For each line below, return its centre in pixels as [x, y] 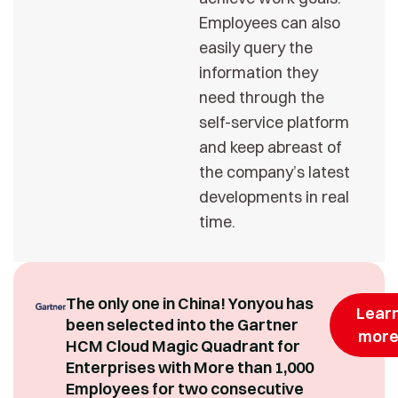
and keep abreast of [270, 147]
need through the [262, 97]
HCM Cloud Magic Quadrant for [183, 346]
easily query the [256, 47]
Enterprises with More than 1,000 [190, 367]
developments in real [274, 196]
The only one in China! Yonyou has [190, 303]
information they [259, 72]
